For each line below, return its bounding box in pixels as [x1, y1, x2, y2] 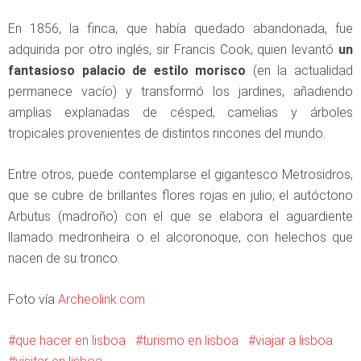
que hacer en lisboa [15, 333, 126, 348]
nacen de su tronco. [8, 251, 120, 266]
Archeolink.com [58, 292, 145, 307]
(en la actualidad [246, 63, 354, 78]
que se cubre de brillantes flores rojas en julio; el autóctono [8, 188, 353, 203]
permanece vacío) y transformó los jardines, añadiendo [8, 84, 353, 99]
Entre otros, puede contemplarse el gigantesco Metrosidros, [8, 167, 353, 182]
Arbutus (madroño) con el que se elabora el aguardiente [8, 209, 353, 224]
